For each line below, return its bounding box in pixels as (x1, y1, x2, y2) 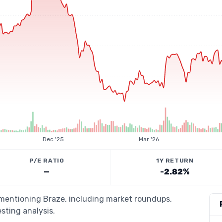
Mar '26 (138, 136, 159, 143)
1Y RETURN (156, 157, 194, 164)
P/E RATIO (29, 157, 64, 164)
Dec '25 (43, 136, 64, 143)
